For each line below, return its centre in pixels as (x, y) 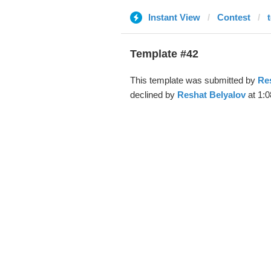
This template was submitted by (194, 80)
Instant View (174, 17)
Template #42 (164, 54)
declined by (153, 95)
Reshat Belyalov (211, 95)
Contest (233, 17)
